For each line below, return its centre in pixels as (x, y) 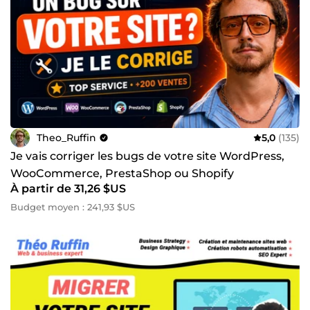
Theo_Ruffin (66, 137)
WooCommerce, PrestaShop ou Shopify (122, 174)
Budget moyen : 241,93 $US (73, 207)
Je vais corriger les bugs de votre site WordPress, (147, 156)
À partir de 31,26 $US (68, 189)
